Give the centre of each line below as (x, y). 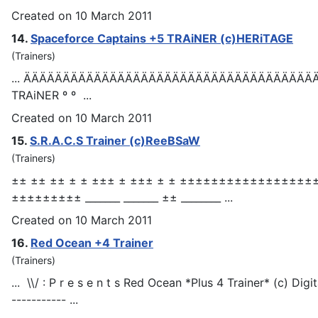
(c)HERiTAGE (255, 38)
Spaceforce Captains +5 (99, 38)
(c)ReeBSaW (163, 140)
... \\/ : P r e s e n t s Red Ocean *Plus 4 (119, 282)
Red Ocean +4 (72, 242)
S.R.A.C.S (58, 140)
